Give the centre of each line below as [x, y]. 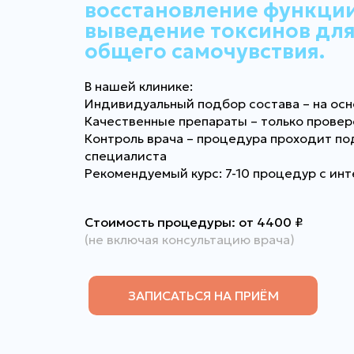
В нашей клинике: [139, 86]
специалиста [126, 156]
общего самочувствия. [205, 51]
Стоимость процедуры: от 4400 [188, 222]
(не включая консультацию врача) [190, 239]
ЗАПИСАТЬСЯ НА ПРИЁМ [203, 296]
